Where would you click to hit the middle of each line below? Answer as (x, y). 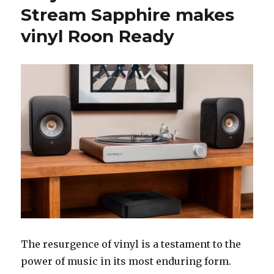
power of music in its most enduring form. (126, 261)
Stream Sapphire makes (128, 14)
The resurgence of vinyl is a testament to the (131, 244)
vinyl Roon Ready (100, 36)
